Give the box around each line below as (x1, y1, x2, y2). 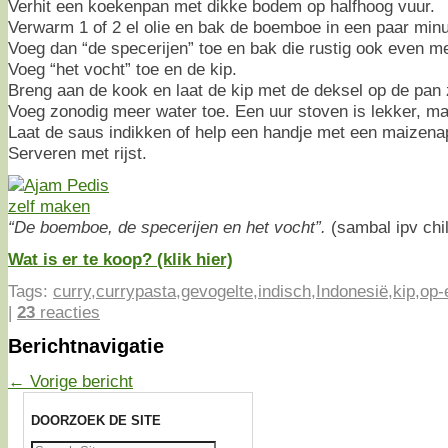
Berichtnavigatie (8, 335, 164, 358)
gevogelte (181, 280, 253, 301)
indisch (258, 280, 311, 301)
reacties (35, 301, 100, 322)
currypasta (96, 280, 176, 301)
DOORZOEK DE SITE (31, 413, 161, 429)
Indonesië (316, 280, 388, 301)
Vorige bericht (30, 371, 133, 392)
